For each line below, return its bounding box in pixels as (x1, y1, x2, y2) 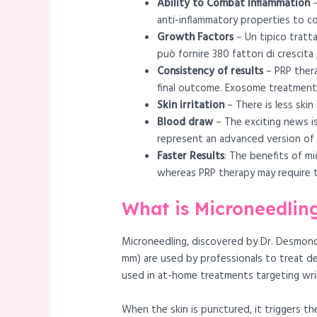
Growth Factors (157, 29, 234, 47)
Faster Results (157, 148, 225, 166)
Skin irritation (157, 97, 225, 115)
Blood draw (157, 114, 214, 132)
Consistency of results (157, 63, 264, 81)
